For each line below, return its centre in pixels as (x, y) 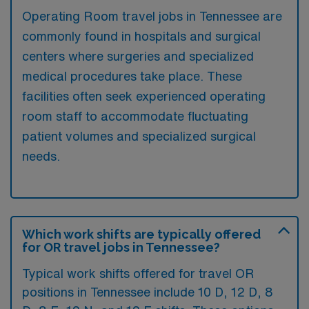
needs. (41, 156)
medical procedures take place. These (132, 76)
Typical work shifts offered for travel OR (138, 273)
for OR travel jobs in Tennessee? (121, 247)
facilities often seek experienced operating (144, 96)
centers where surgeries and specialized (138, 56)
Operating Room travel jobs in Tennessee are (152, 16)
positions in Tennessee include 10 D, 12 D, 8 (148, 291)
